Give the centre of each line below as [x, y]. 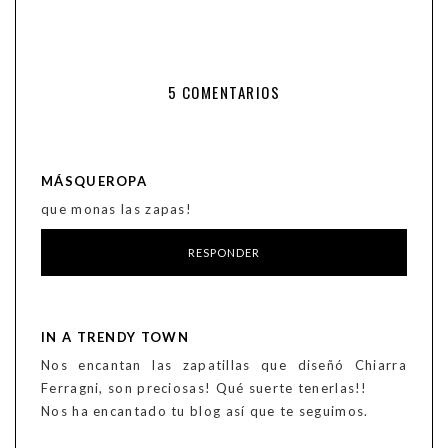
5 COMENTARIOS [224, 92]
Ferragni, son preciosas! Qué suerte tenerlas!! [204, 388]
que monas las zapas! [116, 209]
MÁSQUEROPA [94, 181]
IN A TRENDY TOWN [115, 337]
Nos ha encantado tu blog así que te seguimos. [205, 411]
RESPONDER [224, 253]
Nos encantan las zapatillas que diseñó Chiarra [224, 365]
